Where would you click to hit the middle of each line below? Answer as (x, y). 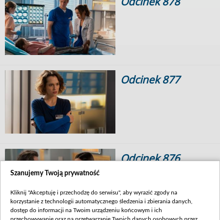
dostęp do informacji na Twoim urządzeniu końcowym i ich (86, 210)
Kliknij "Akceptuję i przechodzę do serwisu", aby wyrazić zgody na (94, 192)
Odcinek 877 (150, 80)
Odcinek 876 (150, 158)
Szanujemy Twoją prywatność (55, 173)
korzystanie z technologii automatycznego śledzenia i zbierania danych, (101, 201)
